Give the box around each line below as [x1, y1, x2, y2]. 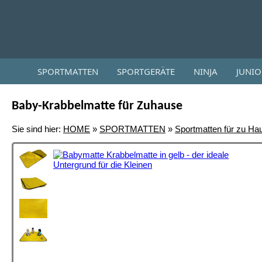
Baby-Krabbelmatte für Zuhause [12, 99, 182, 113]
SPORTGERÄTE [117, 65, 175, 77]
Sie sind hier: [12, 124, 63, 134]
